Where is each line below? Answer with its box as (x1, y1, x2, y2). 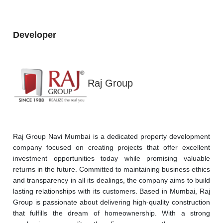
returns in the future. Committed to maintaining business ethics (13, 165, 210, 173)
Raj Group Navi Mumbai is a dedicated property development (13, 132, 210, 140)
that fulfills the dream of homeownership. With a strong (13, 209, 210, 217)
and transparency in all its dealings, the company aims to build (13, 176, 210, 184)
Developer (13, 29, 56, 40)
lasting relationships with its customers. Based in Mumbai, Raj (13, 187, 210, 195)
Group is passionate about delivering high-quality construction (13, 198, 210, 206)
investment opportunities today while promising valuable (13, 154, 210, 162)
